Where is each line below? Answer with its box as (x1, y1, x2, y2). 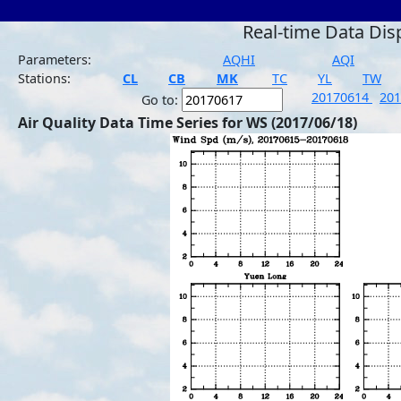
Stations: (18, 70, 71, 87)
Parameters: (18, 51, 91, 68)
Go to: (141, 91, 182, 108)
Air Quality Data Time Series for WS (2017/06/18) (18, 113, 357, 132)
